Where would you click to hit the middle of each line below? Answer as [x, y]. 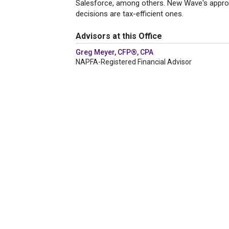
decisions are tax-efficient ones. [130, 14]
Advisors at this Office [119, 36]
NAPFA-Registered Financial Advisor [134, 62]
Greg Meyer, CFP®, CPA [114, 52]
